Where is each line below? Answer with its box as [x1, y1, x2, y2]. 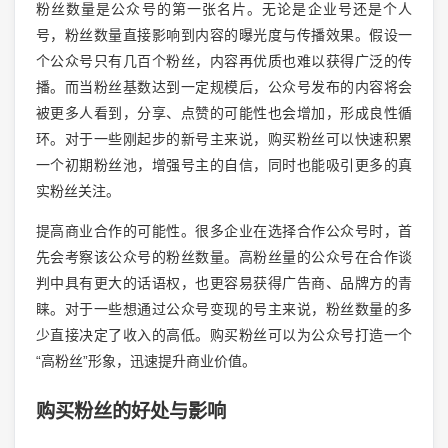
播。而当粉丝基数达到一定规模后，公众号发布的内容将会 [35, 79, 413, 96]
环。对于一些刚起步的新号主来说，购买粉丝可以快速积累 [35, 131, 413, 148]
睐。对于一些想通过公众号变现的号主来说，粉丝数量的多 [35, 301, 413, 318]
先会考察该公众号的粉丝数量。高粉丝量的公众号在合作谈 [35, 249, 413, 266]
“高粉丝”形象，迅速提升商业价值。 [35, 353, 256, 370]
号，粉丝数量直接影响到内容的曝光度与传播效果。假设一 [35, 27, 413, 44]
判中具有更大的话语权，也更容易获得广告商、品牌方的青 [35, 275, 413, 292]
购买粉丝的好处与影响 [35, 400, 226, 422]
